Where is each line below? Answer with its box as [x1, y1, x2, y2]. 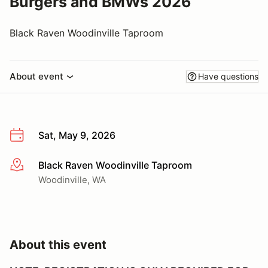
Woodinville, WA [38, 173, 106, 185]
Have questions [198, 71, 258, 81]
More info [9, 159, 53, 172]
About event [10, 71, 63, 82]
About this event [10, 237, 106, 252]
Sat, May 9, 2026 [38, 129, 115, 141]
